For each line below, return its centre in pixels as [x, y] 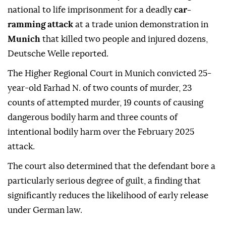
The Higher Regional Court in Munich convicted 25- [109, 74]
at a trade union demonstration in [141, 25]
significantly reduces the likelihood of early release [108, 196]
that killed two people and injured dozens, [124, 39]
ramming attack [40, 25]
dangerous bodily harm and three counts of [93, 118]
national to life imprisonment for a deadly [91, 10]
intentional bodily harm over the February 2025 [101, 132]
